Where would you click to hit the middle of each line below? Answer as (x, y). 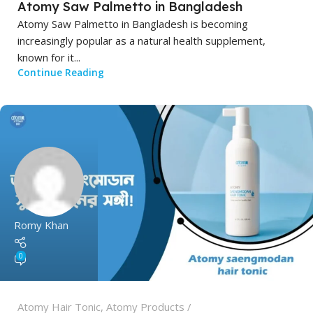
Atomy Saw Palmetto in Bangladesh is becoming (133, 23)
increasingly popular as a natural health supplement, (141, 40)
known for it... (49, 57)
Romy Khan (41, 225)
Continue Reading (61, 72)
